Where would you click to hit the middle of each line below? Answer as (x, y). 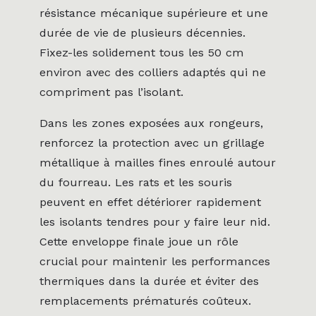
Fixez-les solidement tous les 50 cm (142, 52)
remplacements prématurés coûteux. (145, 301)
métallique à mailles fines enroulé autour (158, 163)
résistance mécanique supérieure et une (154, 13)
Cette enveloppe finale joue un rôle (139, 242)
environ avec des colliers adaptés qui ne (153, 72)
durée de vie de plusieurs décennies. (142, 32)
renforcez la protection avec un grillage (152, 143)
